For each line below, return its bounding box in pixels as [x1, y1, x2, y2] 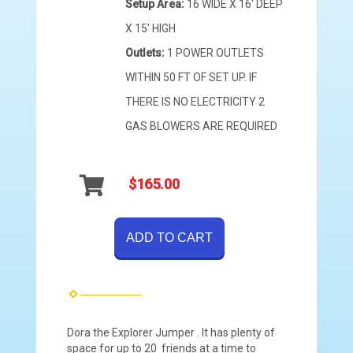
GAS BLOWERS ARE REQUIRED [125, 119, 277, 132]
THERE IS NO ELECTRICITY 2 [125, 95, 265, 108]
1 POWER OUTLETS [167, 46, 264, 59]
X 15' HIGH [125, 21, 176, 35]
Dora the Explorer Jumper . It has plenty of [67, 325, 275, 339]
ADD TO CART [126, 230, 213, 244]
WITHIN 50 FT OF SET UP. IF [125, 70, 257, 84]
